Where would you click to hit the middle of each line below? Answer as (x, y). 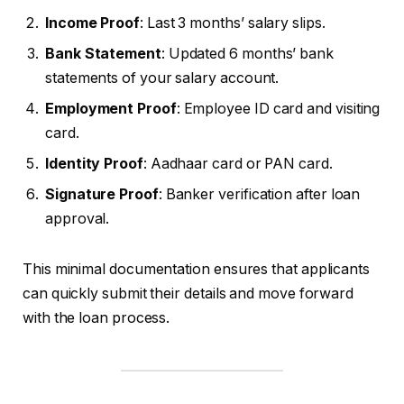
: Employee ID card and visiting (278, 109)
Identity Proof (94, 164)
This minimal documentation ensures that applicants (197, 269)
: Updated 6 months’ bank (247, 54)
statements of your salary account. (162, 78)
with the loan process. (96, 317)
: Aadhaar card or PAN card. (238, 164)
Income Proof (93, 23)
